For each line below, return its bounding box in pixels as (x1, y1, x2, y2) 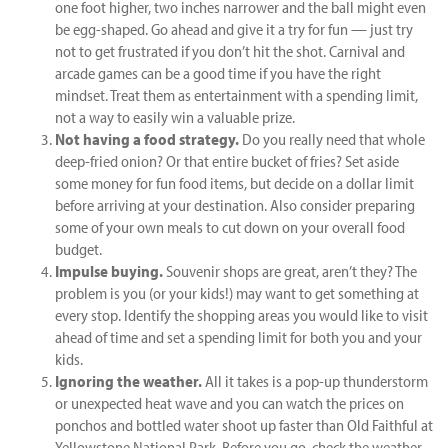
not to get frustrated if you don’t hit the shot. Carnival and (55, 40, 405, 61)
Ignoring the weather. (55, 370, 202, 391)
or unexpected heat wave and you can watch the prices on (55, 392, 404, 413)
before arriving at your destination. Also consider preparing (55, 194, 415, 215)
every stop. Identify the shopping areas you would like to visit (55, 304, 428, 325)
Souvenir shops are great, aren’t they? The (163, 260, 417, 281)
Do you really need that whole (239, 128, 425, 149)
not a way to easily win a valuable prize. (55, 106, 295, 127)
